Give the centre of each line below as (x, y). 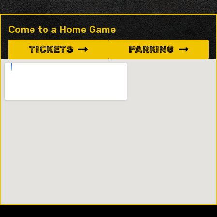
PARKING (151, 49)
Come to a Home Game (62, 29)
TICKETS (51, 49)
